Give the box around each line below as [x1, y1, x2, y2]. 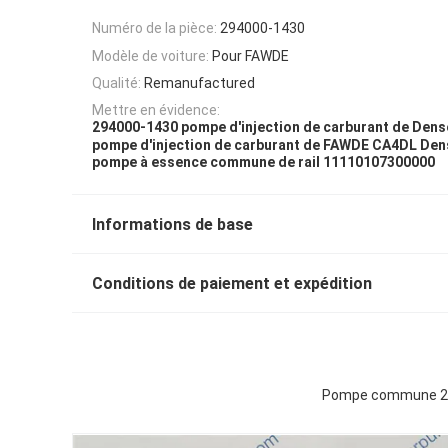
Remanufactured [144, 74, 255, 91]
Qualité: [92, 74, 141, 91]
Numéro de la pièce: [92, 20, 217, 37]
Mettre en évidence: [92, 102, 220, 119]
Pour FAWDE [212, 47, 289, 64]
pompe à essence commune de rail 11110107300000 [92, 154, 435, 171]
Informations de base [92, 215, 253, 235]
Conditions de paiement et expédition [92, 274, 372, 294]
